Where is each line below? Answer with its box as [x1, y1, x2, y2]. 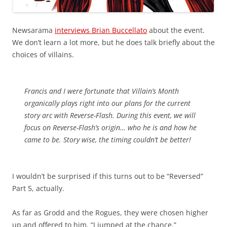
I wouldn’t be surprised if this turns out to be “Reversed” [12, 171, 203, 181]
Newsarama [12, 25, 55, 35]
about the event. [147, 25, 205, 35]
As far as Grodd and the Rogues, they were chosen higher [12, 208, 208, 218]
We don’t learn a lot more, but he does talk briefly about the [12, 37, 215, 48]
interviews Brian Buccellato [55, 25, 147, 35]
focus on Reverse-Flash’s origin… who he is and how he [24, 123, 197, 133]
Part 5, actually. [12, 183, 64, 194]
